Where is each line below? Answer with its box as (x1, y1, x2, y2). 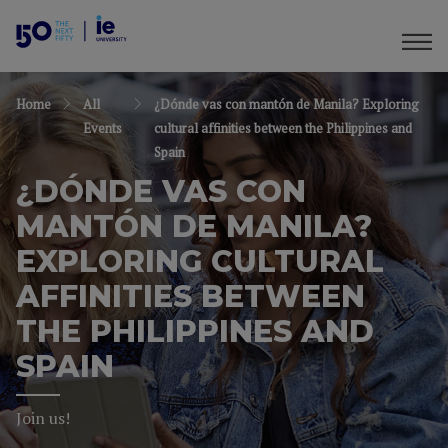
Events (83, 119, 122, 137)
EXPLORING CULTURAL (16, 243, 384, 280)
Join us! (16, 407, 70, 429)
